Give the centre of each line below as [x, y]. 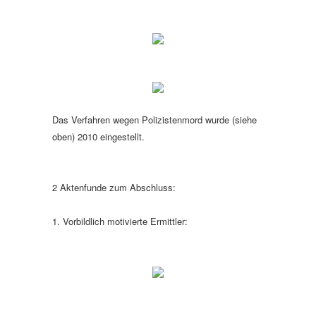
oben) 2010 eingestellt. [98, 136]
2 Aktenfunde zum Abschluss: [114, 187]
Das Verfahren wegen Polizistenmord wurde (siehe [154, 120]
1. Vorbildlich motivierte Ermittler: [120, 221]
